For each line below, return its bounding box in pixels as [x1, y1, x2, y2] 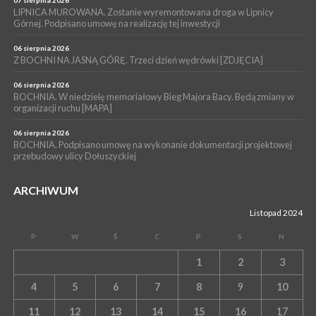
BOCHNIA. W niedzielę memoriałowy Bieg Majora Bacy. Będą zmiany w [13, 90, 294, 102]
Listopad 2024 [249, 207, 303, 218]
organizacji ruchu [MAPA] [13, 102, 112, 114]
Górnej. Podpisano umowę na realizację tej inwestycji [13, 17, 220, 29]
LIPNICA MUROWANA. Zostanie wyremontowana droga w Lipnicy [13, 6, 274, 18]
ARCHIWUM [13, 183, 78, 197]
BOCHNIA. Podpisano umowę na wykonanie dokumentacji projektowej [13, 138, 292, 150]
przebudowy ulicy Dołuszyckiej [13, 150, 136, 162]
